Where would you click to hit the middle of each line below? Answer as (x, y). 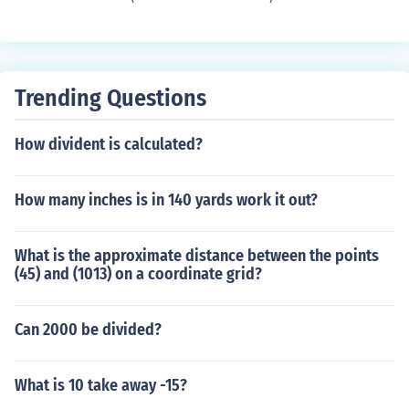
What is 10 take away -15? (101, 385)
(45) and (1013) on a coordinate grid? (138, 274)
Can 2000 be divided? (88, 330)
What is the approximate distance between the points (197, 256)
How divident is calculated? (109, 144)
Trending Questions (110, 98)
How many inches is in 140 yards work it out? (166, 200)
